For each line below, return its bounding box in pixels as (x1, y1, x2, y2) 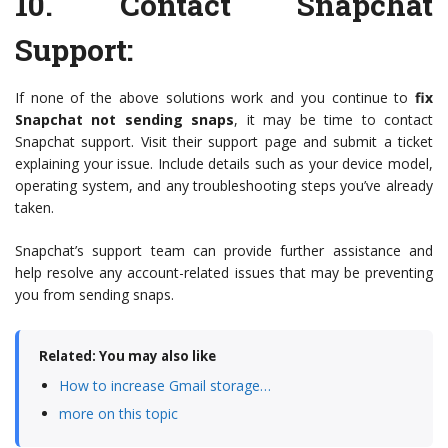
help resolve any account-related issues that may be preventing (15, 263, 433, 283)
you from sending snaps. (15, 285, 174, 305)
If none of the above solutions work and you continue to (15, 88, 415, 108)
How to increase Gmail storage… (59, 376, 271, 396)
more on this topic (59, 404, 178, 424)
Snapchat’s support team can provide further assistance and (15, 241, 433, 261)
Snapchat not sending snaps (15, 110, 235, 130)
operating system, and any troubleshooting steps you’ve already (15, 176, 433, 196)
